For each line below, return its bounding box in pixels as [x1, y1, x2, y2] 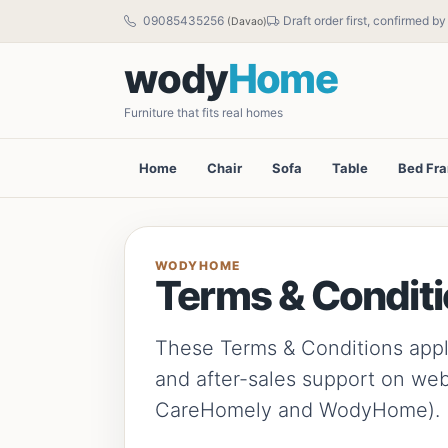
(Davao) [227, 15, 267, 28]
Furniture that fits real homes [124, 105, 283, 120]
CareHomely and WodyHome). [155, 398, 440, 422]
